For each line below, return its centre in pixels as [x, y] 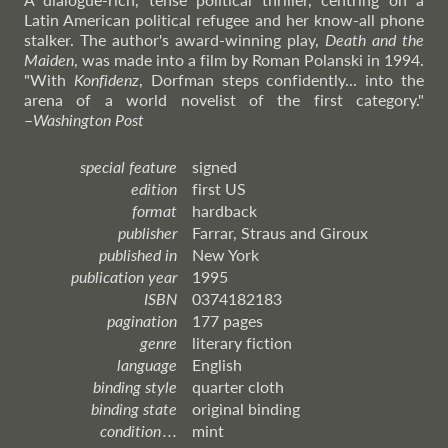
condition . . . [138, 430]
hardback [224, 210]
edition [154, 188]
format [154, 210]
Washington [72, 119]
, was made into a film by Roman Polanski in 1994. [249, 59]
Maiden [49, 59]
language [147, 364]
